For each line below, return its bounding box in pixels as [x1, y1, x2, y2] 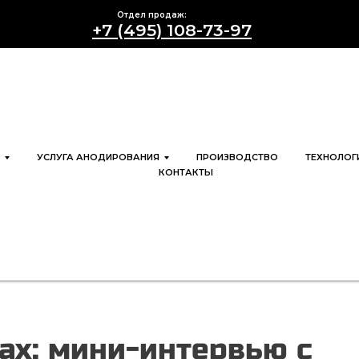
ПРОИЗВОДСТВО [196, 151, 278, 163]
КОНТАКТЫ [158, 167, 213, 178]
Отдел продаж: [117, 10, 187, 20]
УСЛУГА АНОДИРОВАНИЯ [36, 151, 159, 163]
